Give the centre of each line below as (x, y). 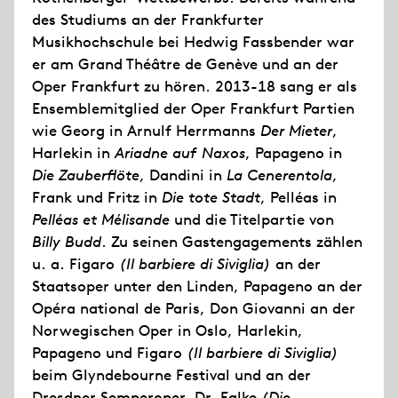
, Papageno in (294, 153)
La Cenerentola (279, 175)
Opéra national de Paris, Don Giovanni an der (194, 308)
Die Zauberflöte (86, 175)
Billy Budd (67, 242)
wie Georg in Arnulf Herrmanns (146, 131)
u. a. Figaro (76, 264)
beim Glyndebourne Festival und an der (171, 375)
